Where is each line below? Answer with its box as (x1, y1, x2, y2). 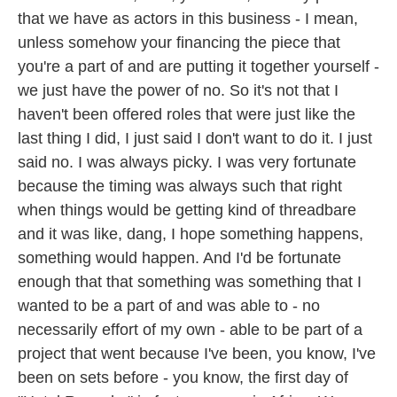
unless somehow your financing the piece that (18, 34, 340, 51)
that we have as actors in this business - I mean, (18, 10, 358, 27)
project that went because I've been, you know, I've (18, 345, 376, 362)
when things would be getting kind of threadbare (18, 201, 356, 219)
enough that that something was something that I (18, 273, 362, 291)
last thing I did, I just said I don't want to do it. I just (18, 129, 372, 147)
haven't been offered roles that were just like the (18, 105, 355, 123)
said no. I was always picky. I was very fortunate (18, 153, 356, 171)
